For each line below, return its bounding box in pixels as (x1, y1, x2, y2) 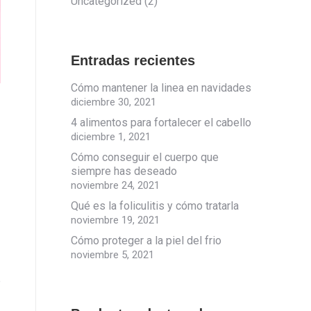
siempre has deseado (71, 165, 177, 178)
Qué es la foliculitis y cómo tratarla (71, 199, 239, 212)
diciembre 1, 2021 (71, 131, 151, 143)
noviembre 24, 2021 (71, 179, 160, 192)
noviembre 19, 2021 (71, 214, 160, 226)
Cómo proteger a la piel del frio (71, 234, 221, 247)
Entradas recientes (71, 53, 195, 68)
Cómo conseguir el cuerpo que (71, 151, 219, 164)
